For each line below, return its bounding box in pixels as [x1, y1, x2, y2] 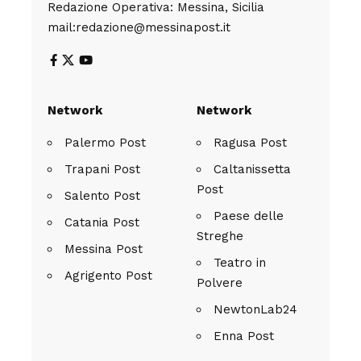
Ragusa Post [214, 135, 287, 150]
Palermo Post [64, 135, 146, 150]
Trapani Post [64, 161, 140, 176]
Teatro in [214, 255, 266, 270]
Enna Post [214, 328, 274, 343]
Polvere [197, 275, 243, 290]
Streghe [197, 228, 243, 243]
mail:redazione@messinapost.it [48, 19, 230, 35]
